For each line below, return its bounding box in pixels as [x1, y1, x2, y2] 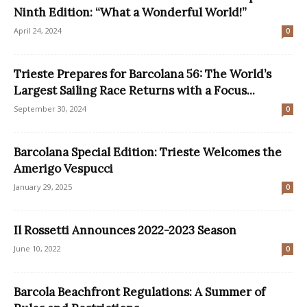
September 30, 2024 [14, 103, 86, 114]
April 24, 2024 [14, 25, 62, 36]
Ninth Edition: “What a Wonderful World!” [14, 4, 247, 20]
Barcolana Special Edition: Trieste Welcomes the [14, 144, 282, 160]
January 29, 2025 [14, 181, 72, 192]
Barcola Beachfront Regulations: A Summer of [14, 284, 265, 299]
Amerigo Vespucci [14, 160, 113, 176]
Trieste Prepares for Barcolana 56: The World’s [14, 66, 271, 82]
